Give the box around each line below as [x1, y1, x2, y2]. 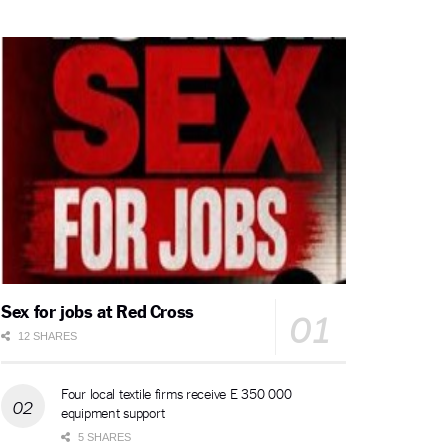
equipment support [61, 402, 165, 421]
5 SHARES [75, 430, 131, 443]
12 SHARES [15, 329, 77, 342]
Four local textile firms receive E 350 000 [61, 383, 292, 402]
